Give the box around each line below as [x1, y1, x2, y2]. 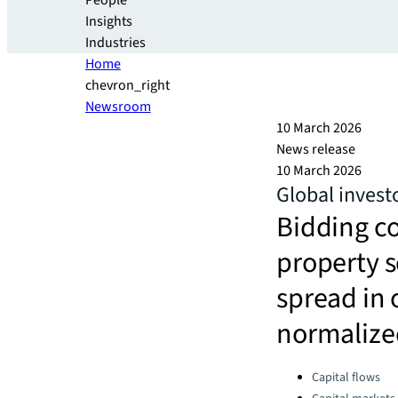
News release [276, 139, 355, 159]
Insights [85, 12, 132, 31]
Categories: [275, 365, 344, 380]
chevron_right [85, 76, 170, 95]
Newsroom [85, 97, 151, 116]
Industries [85, 33, 146, 52]
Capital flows [312, 369, 380, 386]
